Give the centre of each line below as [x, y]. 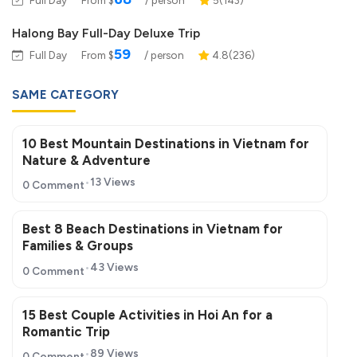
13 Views [113, 181]
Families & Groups [78, 246]
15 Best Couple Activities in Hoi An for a [147, 314]
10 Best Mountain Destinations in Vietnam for [166, 143]
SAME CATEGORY [66, 94]
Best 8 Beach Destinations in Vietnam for [153, 229]
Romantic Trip [66, 331]
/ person [163, 55]
